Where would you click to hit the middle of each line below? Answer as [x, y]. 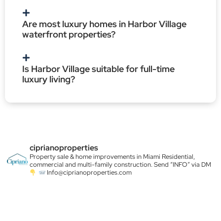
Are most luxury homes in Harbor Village [104, 24]
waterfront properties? [69, 35]
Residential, [178, 157]
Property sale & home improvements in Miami [95, 157]
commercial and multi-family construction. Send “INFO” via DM [120, 165]
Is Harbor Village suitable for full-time [98, 69]
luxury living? [49, 79]
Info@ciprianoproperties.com [89, 173]
